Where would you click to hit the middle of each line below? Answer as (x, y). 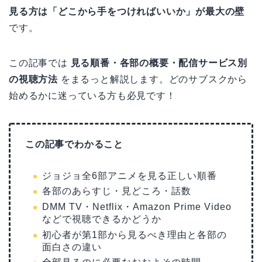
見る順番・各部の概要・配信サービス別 (159, 63)
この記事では (40, 63)
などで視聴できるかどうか (102, 219)
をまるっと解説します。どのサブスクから (153, 79)
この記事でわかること (74, 144)
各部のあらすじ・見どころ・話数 (117, 191)
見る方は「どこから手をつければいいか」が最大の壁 (127, 11)
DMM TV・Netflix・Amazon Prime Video (137, 206)
